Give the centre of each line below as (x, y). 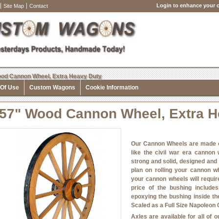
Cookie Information (112, 88)
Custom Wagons (52, 88)
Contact (39, 6)
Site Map (14, 6)
